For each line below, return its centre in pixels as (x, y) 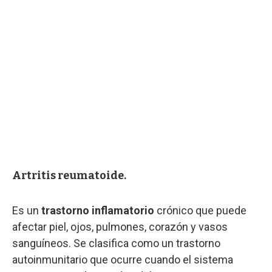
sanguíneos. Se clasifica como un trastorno (116, 243)
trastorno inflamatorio (98, 210)
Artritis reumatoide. (69, 175)
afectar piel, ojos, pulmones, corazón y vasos (120, 226)
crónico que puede (200, 210)
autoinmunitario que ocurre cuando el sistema (123, 259)
